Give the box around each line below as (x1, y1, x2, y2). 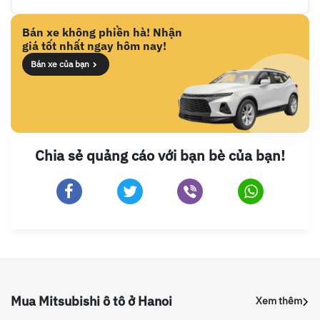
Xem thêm (256, 294, 302, 308)
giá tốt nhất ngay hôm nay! (22, 39, 166, 54)
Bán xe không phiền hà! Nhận (22, 25, 182, 40)
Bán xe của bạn (31, 59, 89, 70)
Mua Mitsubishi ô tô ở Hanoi (11, 293, 172, 310)
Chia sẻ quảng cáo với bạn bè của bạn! (35, 146, 285, 166)
